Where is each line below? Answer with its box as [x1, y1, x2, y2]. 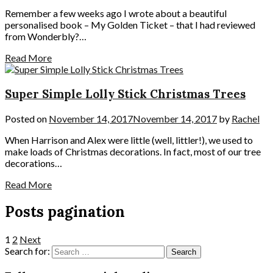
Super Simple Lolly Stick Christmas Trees [5, 87, 246, 102]
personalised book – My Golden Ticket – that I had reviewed [5, 19, 255, 31]
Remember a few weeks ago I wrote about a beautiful [5, 7, 227, 19]
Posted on [5, 112, 49, 124]
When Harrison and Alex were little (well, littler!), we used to [5, 133, 253, 146]
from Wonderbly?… [5, 30, 87, 43]
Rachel [232, 112, 260, 124]
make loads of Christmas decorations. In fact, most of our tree [5, 145, 261, 157]
